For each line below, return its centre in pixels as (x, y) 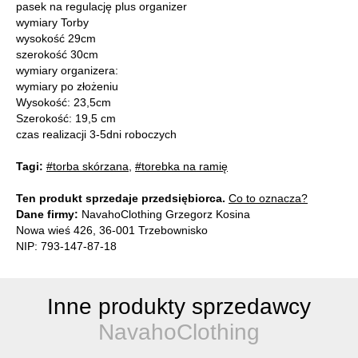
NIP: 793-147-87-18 (66, 246)
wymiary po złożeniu (67, 86)
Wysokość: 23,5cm (64, 102)
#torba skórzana (88, 166)
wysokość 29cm (56, 38)
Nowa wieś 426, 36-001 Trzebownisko (112, 230)
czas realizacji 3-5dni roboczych (96, 134)
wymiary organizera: (67, 70)
